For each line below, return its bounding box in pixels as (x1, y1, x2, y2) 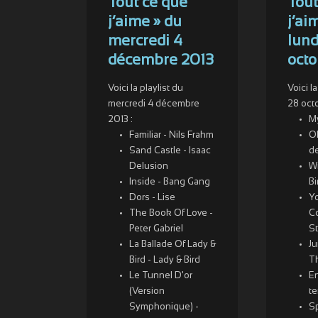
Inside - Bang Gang (129, 178, 210, 187)
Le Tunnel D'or (129, 272, 192, 280)
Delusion (129, 163, 168, 171)
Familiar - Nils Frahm (129, 131, 214, 140)
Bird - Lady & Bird (129, 256, 200, 265)
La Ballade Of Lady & (129, 241, 216, 249)
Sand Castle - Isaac (129, 147, 211, 155)
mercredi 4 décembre (108, 100, 199, 109)
